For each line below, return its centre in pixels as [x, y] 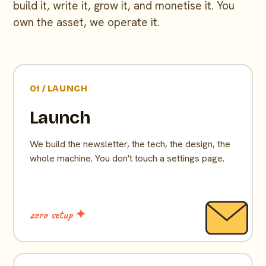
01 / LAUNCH [58, 88]
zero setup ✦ [58, 214]
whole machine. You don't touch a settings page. [127, 158]
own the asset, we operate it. [87, 22]
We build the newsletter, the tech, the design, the [130, 144]
